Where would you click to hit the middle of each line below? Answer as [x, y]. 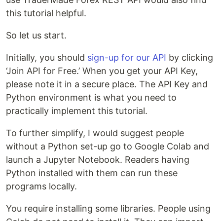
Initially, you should [47, 57]
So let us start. [36, 35]
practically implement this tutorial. [77, 110]
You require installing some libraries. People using [108, 208]
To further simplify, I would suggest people [95, 133]
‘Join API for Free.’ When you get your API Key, [102, 71]
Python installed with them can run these [92, 173]
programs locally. [41, 186]
